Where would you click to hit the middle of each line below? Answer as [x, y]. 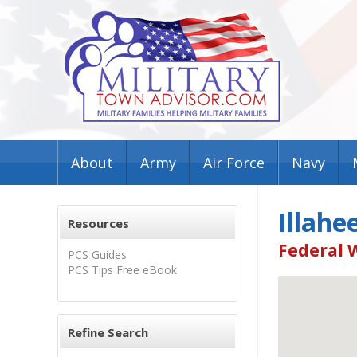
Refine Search [108, 332]
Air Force [234, 163]
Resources [98, 223]
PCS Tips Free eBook [122, 270]
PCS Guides [97, 255]
